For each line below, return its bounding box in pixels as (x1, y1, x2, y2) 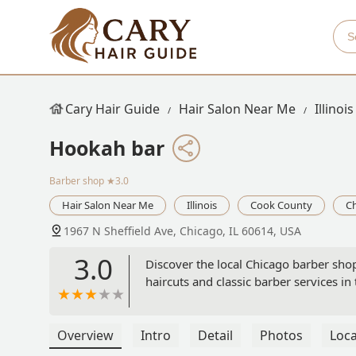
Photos (260, 327, 303, 345)
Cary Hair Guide (65, 100, 160, 118)
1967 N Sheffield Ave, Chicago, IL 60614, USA (64, 223, 301, 239)
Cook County (250, 198, 312, 213)
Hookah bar (49, 134, 164, 161)
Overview (57, 327, 114, 345)
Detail (198, 327, 233, 345)
